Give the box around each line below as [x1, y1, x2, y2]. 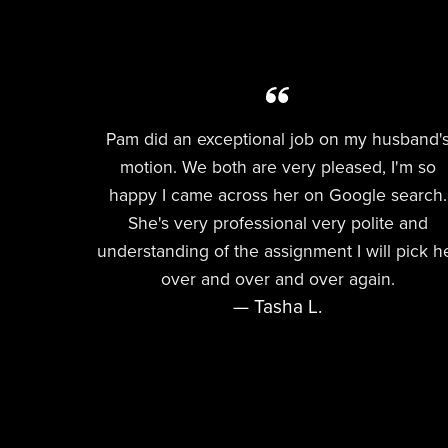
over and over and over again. [160, 269, 395, 291]
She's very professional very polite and [127, 213, 428, 235]
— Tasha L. [233, 295, 323, 319]
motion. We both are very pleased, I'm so [119, 157, 436, 179]
